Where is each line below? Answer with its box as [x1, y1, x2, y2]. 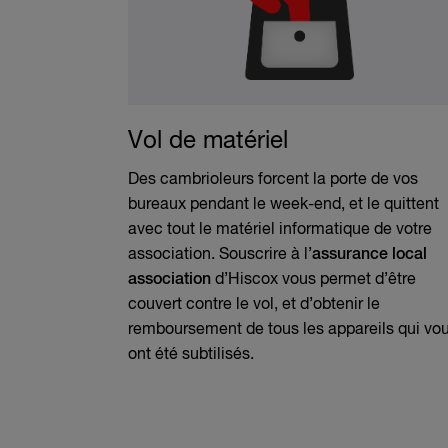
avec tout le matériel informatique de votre [128, 221, 432, 238]
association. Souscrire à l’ [128, 246, 312, 263]
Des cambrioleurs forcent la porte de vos [128, 171, 418, 188]
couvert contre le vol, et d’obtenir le [128, 296, 380, 313]
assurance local [312, 246, 427, 263]
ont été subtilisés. [128, 346, 254, 363]
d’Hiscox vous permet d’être [211, 271, 416, 288]
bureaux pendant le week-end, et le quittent [128, 196, 439, 213]
